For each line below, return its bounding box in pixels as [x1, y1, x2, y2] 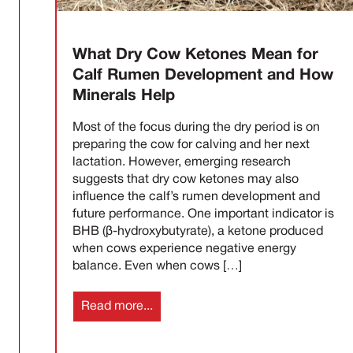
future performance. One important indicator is [72, 209, 334, 221]
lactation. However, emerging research [72, 157, 291, 169]
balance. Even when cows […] [72, 261, 242, 273]
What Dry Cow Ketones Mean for [72, 48, 318, 63]
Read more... [81, 300, 153, 312]
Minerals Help [72, 89, 175, 104]
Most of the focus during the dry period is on [72, 122, 320, 134]
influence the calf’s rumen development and [72, 191, 320, 203]
